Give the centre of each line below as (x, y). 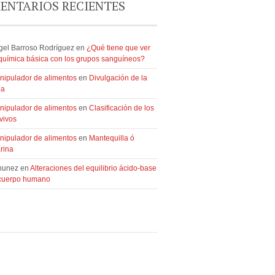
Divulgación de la (118, 78)
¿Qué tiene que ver (118, 48)
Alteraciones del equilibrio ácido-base (93, 168)
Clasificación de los (122, 108)
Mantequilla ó (112, 138)
